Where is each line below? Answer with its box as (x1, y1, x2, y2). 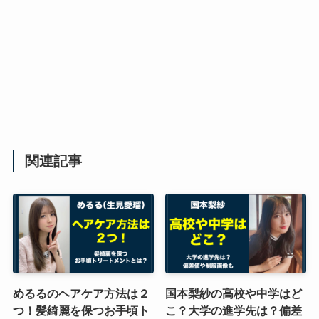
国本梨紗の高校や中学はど (165, 286, 303, 300)
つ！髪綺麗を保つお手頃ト (12, 303, 150, 317)
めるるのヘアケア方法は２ (12, 286, 150, 300)
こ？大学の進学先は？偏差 (165, 303, 303, 317)
